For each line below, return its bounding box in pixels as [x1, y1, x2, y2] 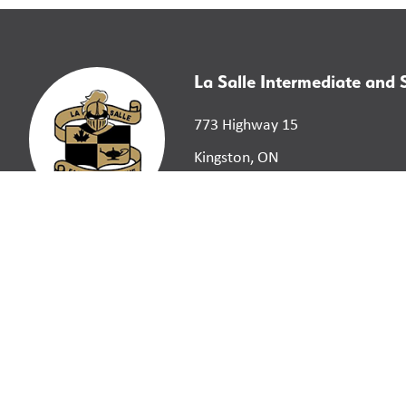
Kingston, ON [194, 146, 279, 169]
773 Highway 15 [194, 113, 298, 136]
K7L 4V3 [194, 179, 246, 201]
